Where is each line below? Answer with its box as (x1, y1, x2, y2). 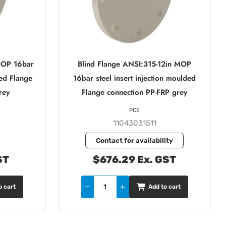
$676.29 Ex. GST (93, 153, 176, 165)
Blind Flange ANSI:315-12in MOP (78, 58, 191, 70)
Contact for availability (96, 136, 173, 144)
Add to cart (148, 183, 181, 191)
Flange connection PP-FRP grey (82, 86, 187, 98)
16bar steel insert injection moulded (73, 72, 196, 84)
